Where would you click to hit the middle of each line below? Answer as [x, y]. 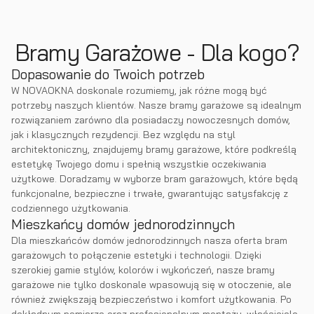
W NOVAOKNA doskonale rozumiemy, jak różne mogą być [139, 90]
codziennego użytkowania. [71, 208]
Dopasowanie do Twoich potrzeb [108, 74]
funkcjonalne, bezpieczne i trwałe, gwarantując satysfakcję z [150, 193]
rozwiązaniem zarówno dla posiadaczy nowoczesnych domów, [151, 120]
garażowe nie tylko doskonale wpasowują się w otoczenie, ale [151, 285]
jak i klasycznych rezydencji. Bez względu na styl [123, 135]
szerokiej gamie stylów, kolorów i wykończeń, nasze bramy [143, 270]
